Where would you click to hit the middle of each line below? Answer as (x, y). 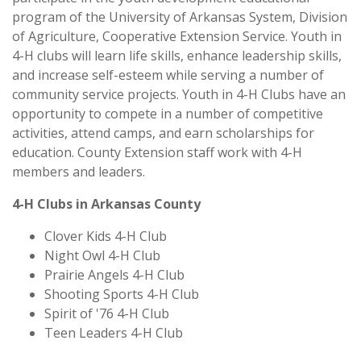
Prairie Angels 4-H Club (114, 275)
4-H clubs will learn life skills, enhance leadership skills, (177, 56)
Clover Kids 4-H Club (106, 237)
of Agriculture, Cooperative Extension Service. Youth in (177, 37)
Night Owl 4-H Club (102, 256)
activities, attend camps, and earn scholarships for (163, 133)
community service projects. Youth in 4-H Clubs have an (179, 95)
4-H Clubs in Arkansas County (106, 204)
